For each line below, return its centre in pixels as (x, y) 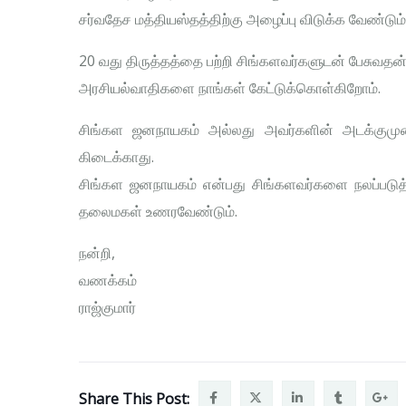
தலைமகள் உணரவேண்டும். (158, 212)
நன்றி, (97, 253)
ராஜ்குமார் (107, 308)
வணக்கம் (108, 280)
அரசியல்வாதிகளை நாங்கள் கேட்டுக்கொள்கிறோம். (230, 88)
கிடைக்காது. (116, 157)
